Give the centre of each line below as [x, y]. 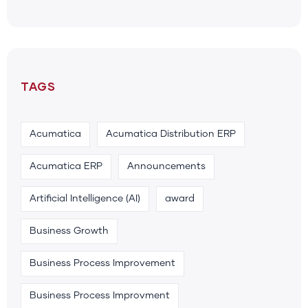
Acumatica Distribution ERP [171, 134]
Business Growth [69, 231]
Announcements [166, 166]
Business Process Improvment [100, 295]
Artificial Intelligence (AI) [85, 198]
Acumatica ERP [66, 166]
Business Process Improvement [102, 263]
